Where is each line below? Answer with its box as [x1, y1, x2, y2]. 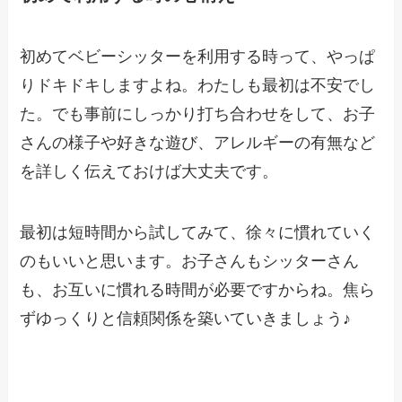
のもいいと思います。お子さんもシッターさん [20, 252, 360, 271]
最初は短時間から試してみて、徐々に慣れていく [20, 223, 376, 242]
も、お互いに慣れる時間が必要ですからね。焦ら [20, 281, 376, 300]
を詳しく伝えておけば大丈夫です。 [20, 162, 279, 181]
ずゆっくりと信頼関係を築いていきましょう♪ [20, 310, 352, 328]
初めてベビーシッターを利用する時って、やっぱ [20, 48, 376, 66]
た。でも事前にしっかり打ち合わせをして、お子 [20, 105, 376, 124]
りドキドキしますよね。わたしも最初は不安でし [20, 76, 376, 95]
